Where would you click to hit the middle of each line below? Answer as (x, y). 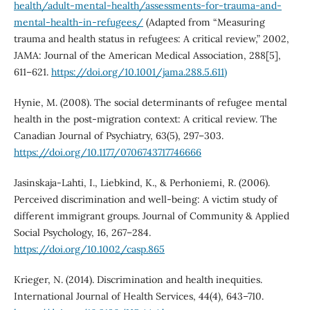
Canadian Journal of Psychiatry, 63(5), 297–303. (118, 136)
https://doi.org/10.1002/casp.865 (89, 249)
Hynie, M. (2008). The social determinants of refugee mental (150, 102)
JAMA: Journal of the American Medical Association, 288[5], (147, 55)
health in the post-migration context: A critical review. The (145, 119)
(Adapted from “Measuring (204, 22)
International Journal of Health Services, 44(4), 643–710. (138, 297)
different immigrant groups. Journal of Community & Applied (151, 216)
